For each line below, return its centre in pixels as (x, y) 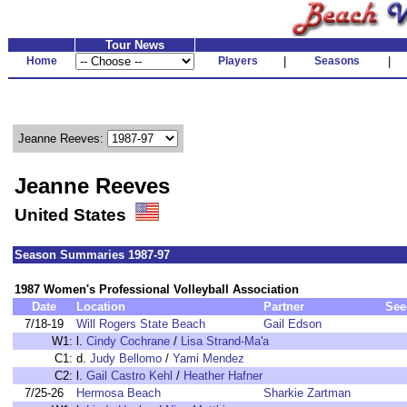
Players (238, 61)
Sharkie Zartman (307, 393)
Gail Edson (293, 324)
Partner (284, 307)
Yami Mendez (208, 358)
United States (75, 215)
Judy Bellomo (126, 358)
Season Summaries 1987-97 (92, 255)
